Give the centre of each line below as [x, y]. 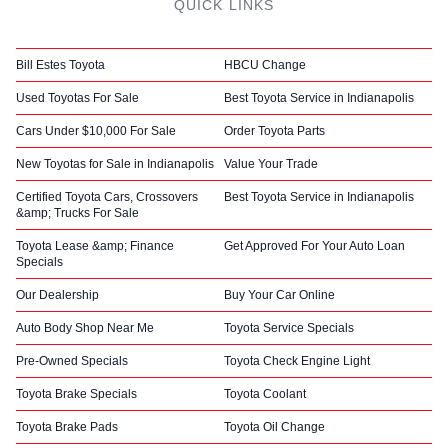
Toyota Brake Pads [67, 426]
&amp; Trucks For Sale [77, 212]
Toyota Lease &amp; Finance [95, 245]
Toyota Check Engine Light [297, 360]
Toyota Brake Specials [76, 393]
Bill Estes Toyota [60, 64]
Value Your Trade [271, 163]
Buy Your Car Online [279, 294]
